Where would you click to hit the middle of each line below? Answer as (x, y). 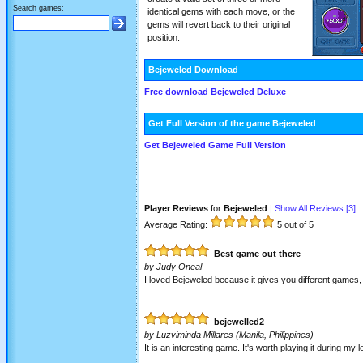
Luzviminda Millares (195, 335)
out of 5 (298, 224)
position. (164, 37)
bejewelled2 (239, 322)
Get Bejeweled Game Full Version (215, 145)
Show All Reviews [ (312, 208)
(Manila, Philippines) (273, 335)
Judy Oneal (179, 267)
